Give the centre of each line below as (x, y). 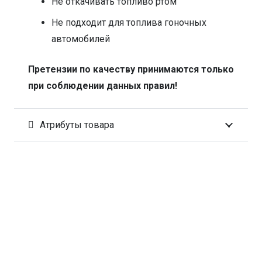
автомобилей (81, 39)
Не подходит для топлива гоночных (129, 22)
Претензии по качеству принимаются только (131, 69)
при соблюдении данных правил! (103, 85)
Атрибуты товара (77, 125)
